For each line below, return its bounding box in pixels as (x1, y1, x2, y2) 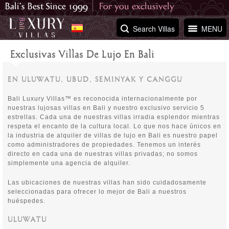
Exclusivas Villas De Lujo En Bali (10, 49, 154, 61)
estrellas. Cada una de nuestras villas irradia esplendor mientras (8, 113, 220, 121)
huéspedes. (8, 197, 45, 204)
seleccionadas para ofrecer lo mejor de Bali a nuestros (8, 188, 187, 195)
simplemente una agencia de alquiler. (8, 159, 130, 167)
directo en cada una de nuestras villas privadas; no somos (8, 150, 198, 157)
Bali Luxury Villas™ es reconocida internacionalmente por (8, 95, 197, 102)
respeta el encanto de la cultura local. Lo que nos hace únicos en (8, 123, 221, 130)
